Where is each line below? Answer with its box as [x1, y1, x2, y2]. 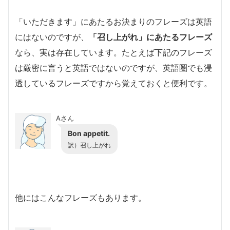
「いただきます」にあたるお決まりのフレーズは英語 [15, 16, 212, 27]
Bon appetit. [68, 128, 110, 138]
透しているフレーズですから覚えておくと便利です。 [15, 78, 212, 88]
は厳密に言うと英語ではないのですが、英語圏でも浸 [15, 62, 212, 73]
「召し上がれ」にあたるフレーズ [89, 31, 212, 42]
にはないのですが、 [15, 31, 89, 42]
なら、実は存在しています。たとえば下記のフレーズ [15, 47, 212, 57]
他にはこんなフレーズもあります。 [15, 192, 146, 203]
